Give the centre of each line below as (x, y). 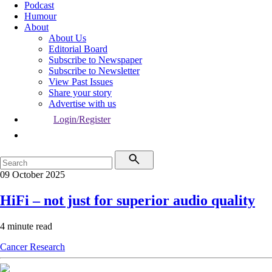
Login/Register (82, 119)
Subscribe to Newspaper (95, 60)
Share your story (80, 93)
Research (47, 246)
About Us (67, 38)
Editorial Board (78, 49)
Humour (40, 16)
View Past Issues (81, 82)
